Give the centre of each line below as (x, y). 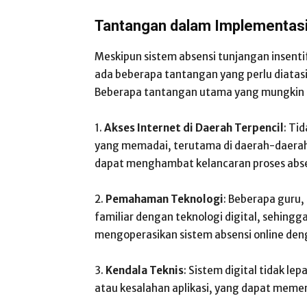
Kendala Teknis (145, 270)
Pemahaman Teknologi (164, 199)
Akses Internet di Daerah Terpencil (194, 128)
